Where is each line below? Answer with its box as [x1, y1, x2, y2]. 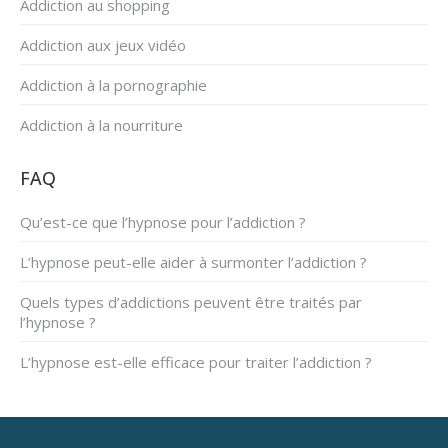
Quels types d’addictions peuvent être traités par [20, 292, 362, 313]
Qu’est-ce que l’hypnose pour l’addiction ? [20, 212, 306, 233]
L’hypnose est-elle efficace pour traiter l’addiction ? [20, 352, 372, 373]
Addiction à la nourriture [20, 115, 183, 136]
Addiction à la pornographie [20, 75, 207, 96]
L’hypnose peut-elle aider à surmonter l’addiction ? [20, 252, 367, 273]
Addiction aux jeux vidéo [20, 35, 186, 56]
